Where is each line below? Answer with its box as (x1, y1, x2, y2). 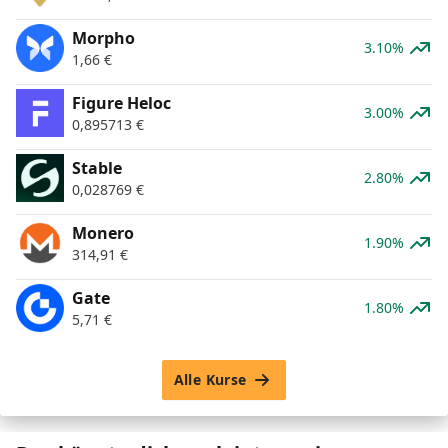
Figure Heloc (72, 91, 171, 114)
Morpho (72, 26, 135, 49)
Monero (72, 221, 134, 244)
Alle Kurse (173, 369, 247, 389)
